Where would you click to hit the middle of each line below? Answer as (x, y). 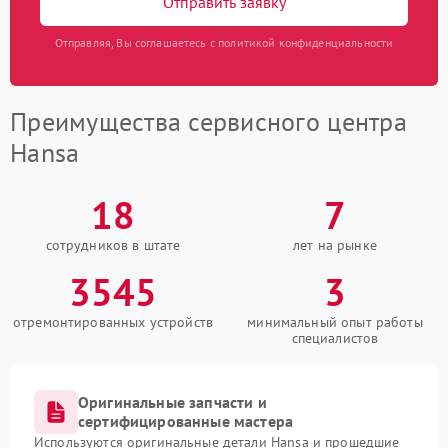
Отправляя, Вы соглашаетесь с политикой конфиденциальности (224, 43)
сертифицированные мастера (186, 421)
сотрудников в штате (113, 245)
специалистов (335, 338)
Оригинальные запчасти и (172, 402)
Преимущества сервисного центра (208, 122)
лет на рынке (335, 245)
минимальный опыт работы (335, 322)
